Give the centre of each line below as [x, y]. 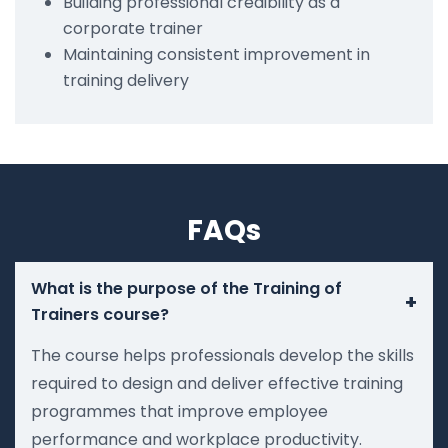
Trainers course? [100, 314]
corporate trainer [133, 28]
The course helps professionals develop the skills [222, 355]
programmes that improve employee [179, 411]
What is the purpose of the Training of [186, 288]
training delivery [126, 80]
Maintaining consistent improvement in [216, 54]
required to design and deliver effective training [217, 383]
